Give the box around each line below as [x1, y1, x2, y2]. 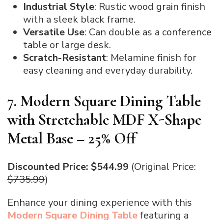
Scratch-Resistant [23, 51, 106, 64]
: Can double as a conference [84, 25, 212, 39]
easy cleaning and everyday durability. [23, 63, 192, 77]
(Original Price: [129, 160, 196, 174]
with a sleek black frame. [23, 12, 136, 26]
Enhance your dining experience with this [7, 196, 192, 210]
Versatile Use [23, 25, 84, 39]
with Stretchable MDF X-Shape [7, 110, 201, 129]
